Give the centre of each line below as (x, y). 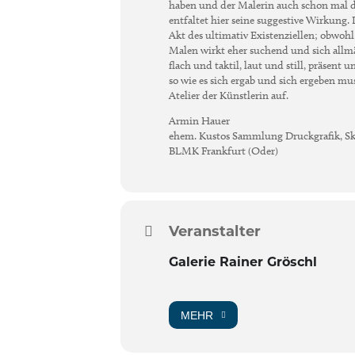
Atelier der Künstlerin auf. (229, 96)
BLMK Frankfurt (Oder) (223, 151)
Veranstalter (215, 232)
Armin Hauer (199, 121)
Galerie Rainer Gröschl (243, 262)
